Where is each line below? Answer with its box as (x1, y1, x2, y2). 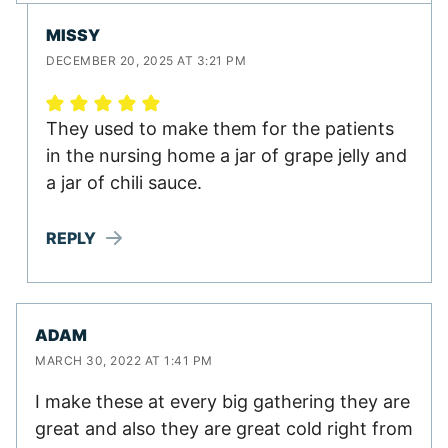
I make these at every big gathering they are (35, 391, 410, 413)
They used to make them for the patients (46, 118, 394, 140)
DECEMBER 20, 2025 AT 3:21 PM (46, 53, 246, 69)
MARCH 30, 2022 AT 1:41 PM (35, 353, 213, 369)
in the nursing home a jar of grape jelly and (46, 145, 407, 167)
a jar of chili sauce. (46, 172, 202, 194)
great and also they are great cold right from (35, 418, 413, 440)
